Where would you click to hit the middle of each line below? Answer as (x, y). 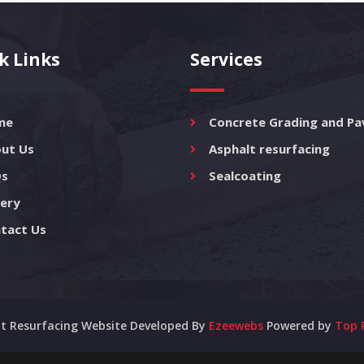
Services (226, 59)
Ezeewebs (236, 325)
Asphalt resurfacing (269, 149)
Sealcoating (245, 175)
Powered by (299, 325)
